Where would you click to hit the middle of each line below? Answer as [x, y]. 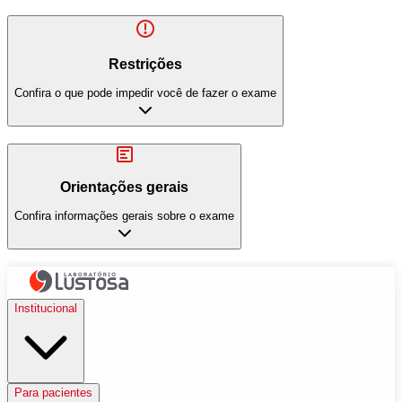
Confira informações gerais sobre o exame [124, 216]
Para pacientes [53, 393]
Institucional [46, 309]
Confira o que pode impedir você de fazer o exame [145, 93]
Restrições [145, 64]
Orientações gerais [124, 187]
